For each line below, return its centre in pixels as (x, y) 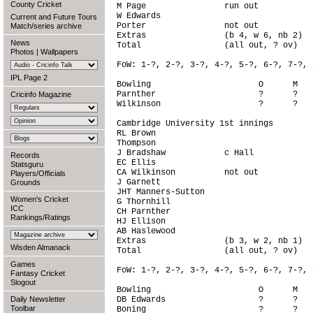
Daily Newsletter (38, 299)
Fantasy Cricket (38, 273)
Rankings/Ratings (41, 217)
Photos (22, 52)
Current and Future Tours (54, 17)
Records (25, 155)
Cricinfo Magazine (41, 94)
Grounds (26, 182)
